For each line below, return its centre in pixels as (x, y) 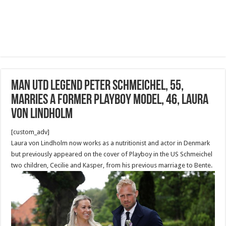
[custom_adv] (31, 132)
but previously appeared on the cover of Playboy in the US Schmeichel (112, 154)
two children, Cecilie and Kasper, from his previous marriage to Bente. (112, 165)
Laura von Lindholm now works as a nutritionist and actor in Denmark (111, 143)
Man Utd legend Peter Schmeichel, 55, (98, 86)
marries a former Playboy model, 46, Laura (110, 100)
